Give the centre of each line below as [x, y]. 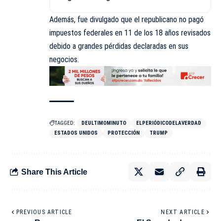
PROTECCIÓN [124, 133]
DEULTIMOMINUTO [104, 123]
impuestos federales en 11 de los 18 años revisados [130, 33]
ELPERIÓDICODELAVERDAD [169, 123]
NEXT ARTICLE [183, 212]
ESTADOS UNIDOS [76, 133]
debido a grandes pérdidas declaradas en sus [119, 46]
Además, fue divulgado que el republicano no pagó [127, 19]
